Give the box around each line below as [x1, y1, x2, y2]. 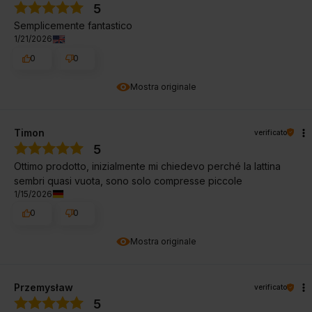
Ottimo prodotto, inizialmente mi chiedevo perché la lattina [14, 159, 281, 172]
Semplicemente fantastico [14, 19, 132, 32]
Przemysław [14, 281, 73, 294]
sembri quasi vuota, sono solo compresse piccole [14, 174, 242, 187]
